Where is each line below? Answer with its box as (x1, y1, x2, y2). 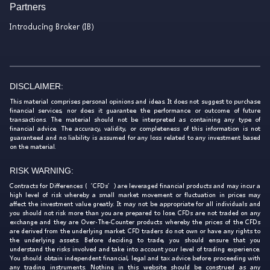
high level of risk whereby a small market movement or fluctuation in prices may (10, 190, 260, 199)
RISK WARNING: (10, 166, 74, 175)
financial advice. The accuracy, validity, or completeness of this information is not (10, 124, 260, 133)
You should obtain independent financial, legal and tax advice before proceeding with (10, 253, 260, 263)
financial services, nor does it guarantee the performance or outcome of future (10, 105, 260, 115)
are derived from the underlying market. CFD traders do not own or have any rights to (10, 226, 260, 236)
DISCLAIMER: (10, 81, 63, 91)
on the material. (10, 142, 56, 151)
